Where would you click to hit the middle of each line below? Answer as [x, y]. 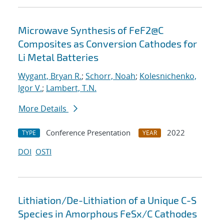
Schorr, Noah [110, 76]
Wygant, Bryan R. [50, 76]
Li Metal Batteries [58, 57]
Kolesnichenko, [168, 76]
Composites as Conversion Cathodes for [107, 44]
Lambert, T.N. [71, 88]
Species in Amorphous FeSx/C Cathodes [107, 214]
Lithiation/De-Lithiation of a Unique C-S [107, 200]
